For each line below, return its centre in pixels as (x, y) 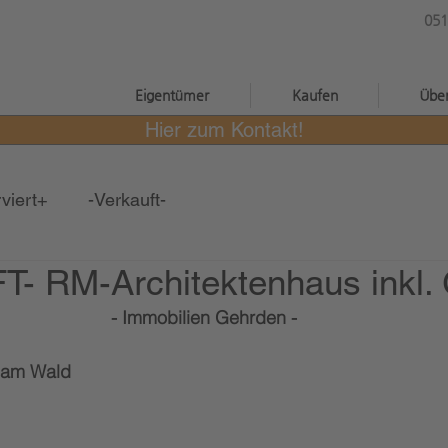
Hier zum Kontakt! (224, 130)
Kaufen (314, 95)
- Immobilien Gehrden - (204, 317)
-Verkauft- (127, 199)
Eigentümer (172, 95)
